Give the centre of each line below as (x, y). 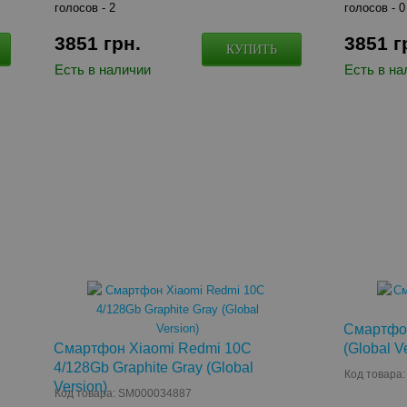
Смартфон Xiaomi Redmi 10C (152, 348)
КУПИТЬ (251, 49)
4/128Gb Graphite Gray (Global (153, 367)
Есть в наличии (102, 69)
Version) (80, 387)
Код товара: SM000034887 (123, 393)
